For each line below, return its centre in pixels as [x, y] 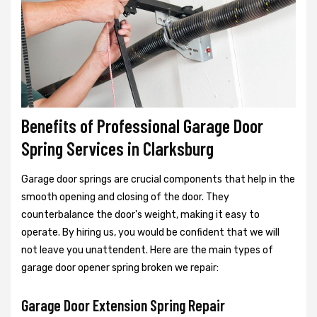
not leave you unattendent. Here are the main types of [147, 250]
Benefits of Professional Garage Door [142, 125]
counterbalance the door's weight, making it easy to [140, 214]
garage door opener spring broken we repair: [120, 267]
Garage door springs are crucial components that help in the [158, 179]
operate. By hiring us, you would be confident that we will [150, 232]
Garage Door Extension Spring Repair [125, 305]
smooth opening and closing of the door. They [125, 197]
